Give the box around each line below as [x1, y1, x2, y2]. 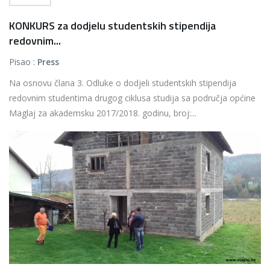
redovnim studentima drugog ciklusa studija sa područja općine [9, 92, 256, 104]
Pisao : [9, 56, 37, 67]
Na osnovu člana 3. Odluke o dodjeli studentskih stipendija [9, 77, 236, 89]
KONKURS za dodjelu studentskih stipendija [9, 17, 216, 34]
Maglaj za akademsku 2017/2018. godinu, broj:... [9, 107, 196, 119]
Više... [9, 128, 30, 140]
